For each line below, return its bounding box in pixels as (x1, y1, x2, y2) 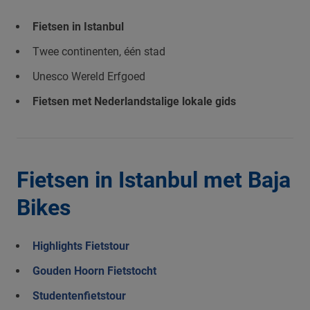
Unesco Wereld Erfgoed (33, 70, 145, 83)
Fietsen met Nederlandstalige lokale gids (33, 95, 236, 108)
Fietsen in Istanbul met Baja (17, 167, 291, 193)
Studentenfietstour (33, 289, 126, 302)
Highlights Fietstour (33, 239, 129, 253)
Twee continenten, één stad (33, 45, 165, 58)
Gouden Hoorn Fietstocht (33, 264, 156, 277)
